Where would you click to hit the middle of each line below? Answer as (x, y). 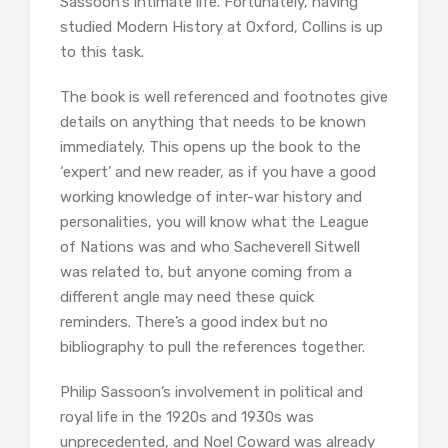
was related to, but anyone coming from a (206, 272)
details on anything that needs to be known (213, 122)
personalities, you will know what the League (214, 222)
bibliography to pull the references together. (212, 347)
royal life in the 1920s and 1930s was (187, 417)
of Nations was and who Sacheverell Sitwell (210, 247)
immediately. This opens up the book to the (210, 147)
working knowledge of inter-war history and (211, 197)
